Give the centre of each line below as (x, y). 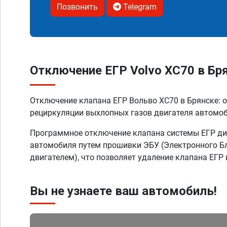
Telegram (139, 7)
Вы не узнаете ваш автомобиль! (123, 191)
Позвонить (77, 7)
